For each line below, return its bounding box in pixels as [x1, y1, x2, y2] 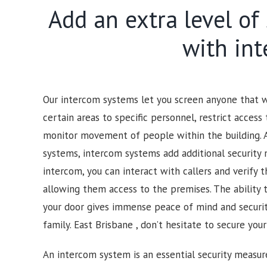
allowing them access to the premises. [43, 182, 213, 195]
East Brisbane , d [74, 218, 146, 231]
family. [43, 218, 74, 231]
